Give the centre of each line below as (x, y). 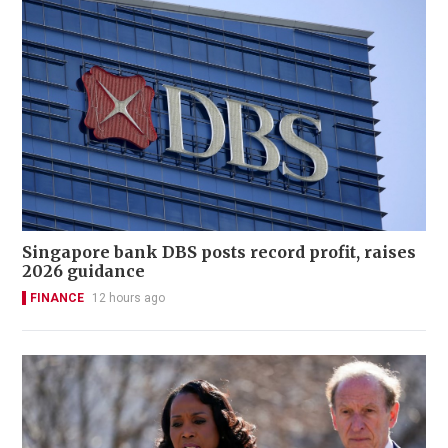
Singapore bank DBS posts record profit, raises (219, 251)
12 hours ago (128, 297)
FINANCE (57, 297)
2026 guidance (83, 270)
